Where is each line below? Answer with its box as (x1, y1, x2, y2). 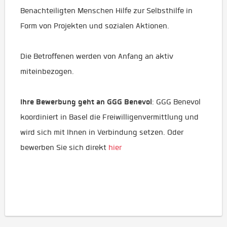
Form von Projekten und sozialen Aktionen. (20, 21, 169, 30)
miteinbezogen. (20, 67, 74, 76)
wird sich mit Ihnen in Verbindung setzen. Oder (20, 128, 183, 137)
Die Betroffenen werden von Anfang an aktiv (20, 52, 173, 61)
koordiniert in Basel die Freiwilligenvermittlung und (20, 112, 199, 122)
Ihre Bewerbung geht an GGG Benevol (20, 97, 152, 107)
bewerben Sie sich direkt (20, 143, 108, 152)
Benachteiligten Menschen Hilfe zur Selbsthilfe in (20, 6, 193, 15)
